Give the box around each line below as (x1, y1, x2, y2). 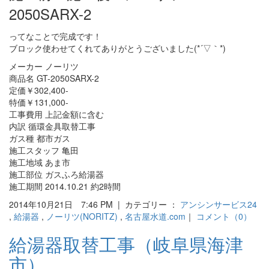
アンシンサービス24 (180, 198, 257, 211)
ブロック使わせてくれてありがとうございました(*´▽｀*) (9, 42, 226, 55)
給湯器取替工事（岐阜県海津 (9, 231, 243, 258)
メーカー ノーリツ (9, 60, 79, 73)
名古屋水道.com (125, 210, 186, 223)
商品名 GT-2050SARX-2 (9, 72, 99, 85)
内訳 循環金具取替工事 (9, 120, 95, 133)
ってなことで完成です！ (9, 30, 101, 43)
